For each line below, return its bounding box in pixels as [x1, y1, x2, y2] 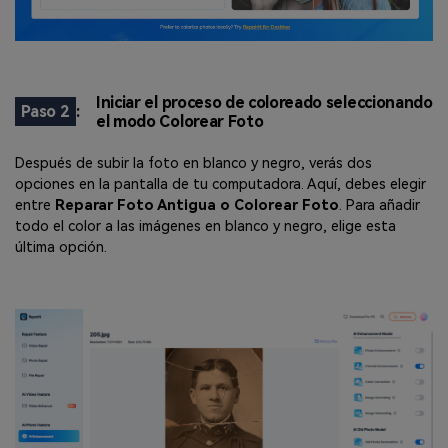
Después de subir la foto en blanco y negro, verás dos [15, 154, 372, 172]
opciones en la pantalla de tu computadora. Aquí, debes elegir [15, 175, 426, 193]
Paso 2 [21, 101, 70, 121]
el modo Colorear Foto [96, 111, 264, 131]
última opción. [15, 238, 107, 256]
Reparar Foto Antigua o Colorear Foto [55, 196, 339, 214]
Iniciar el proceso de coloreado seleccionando [96, 92, 433, 112]
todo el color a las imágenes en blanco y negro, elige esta [15, 217, 396, 235]
